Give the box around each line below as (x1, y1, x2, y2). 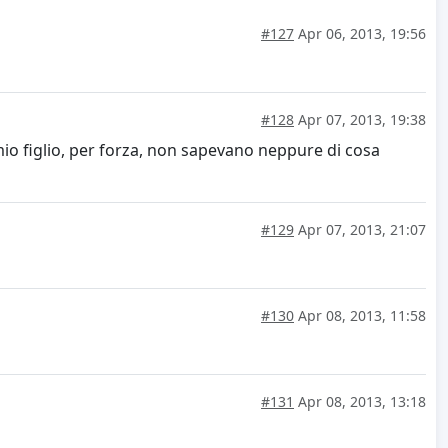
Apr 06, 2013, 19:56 (294, 24, 426, 44)
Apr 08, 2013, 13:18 (294, 392, 426, 412)
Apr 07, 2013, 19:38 (294, 110, 426, 130)
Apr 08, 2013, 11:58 (294, 306, 426, 326)
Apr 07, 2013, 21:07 (294, 220, 426, 240)
